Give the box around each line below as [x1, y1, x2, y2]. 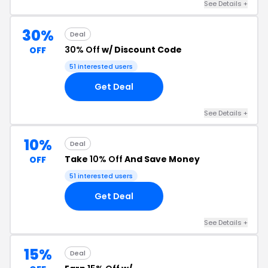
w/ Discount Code [100, 44, 182, 56]
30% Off [65, 44, 100, 56]
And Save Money [123, 153, 200, 165]
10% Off [90, 153, 123, 165]
